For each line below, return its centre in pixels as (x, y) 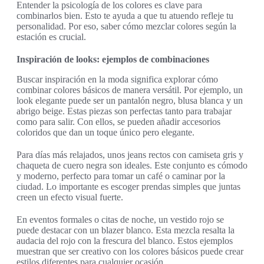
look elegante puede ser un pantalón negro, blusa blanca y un (130, 101)
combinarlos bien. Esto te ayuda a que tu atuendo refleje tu (125, 16)
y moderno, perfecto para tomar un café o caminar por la (121, 176)
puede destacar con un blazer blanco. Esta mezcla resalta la (126, 230)
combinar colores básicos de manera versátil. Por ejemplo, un (130, 90)
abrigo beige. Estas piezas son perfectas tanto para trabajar (124, 111)
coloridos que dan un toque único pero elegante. (105, 133)
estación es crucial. (51, 37)
